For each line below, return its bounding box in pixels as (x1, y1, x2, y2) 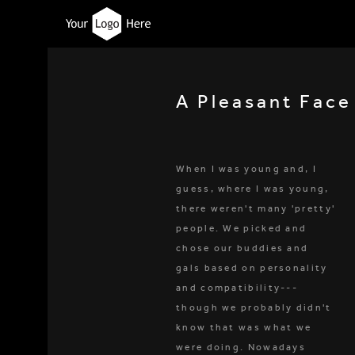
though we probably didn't (176, 302, 332, 313)
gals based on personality (176, 262, 328, 273)
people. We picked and (176, 223, 307, 234)
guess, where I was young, (176, 183, 330, 194)
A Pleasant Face (176, 90, 352, 113)
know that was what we (176, 322, 312, 333)
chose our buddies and (176, 242, 309, 254)
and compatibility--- (176, 282, 299, 293)
